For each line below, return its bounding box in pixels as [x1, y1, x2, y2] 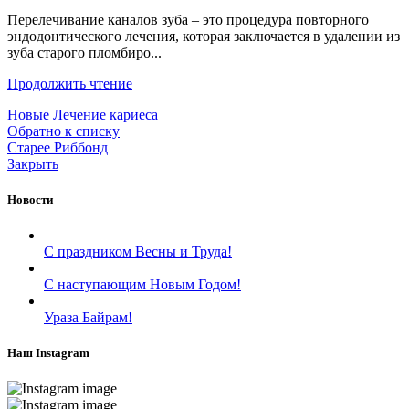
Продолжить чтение [7, 75, 132, 91]
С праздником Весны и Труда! [44, 243, 232, 259]
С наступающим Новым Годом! [44, 276, 241, 292]
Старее [7, 139, 50, 155]
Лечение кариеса [53, 106, 158, 122]
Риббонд [54, 139, 108, 155]
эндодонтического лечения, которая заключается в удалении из [7, 27, 400, 44]
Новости [7, 192, 53, 206]
